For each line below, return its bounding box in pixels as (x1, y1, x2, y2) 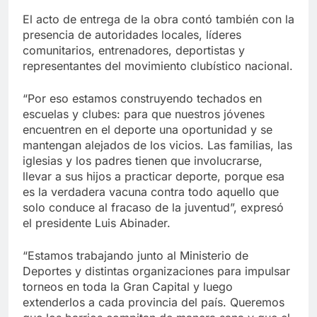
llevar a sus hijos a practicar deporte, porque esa (23, 168, 284, 183)
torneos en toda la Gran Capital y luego (23, 279, 233, 294)
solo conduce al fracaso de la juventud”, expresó (23, 200, 284, 214)
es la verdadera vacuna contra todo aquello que (23, 184, 279, 199)
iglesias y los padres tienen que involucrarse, (23, 153, 263, 168)
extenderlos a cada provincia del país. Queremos (23, 294, 284, 309)
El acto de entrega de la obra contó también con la (23, 11, 294, 26)
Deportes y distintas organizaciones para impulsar (23, 263, 290, 278)
